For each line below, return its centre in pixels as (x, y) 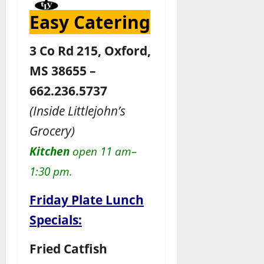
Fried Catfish (68, 248)
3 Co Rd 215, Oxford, (90, 50)
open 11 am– (105, 151)
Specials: (56, 219)
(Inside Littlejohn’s (77, 110)
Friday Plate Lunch (87, 199)
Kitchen (51, 151)
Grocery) (52, 130)
